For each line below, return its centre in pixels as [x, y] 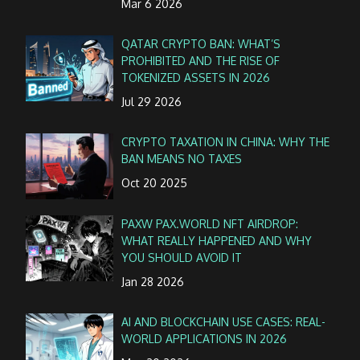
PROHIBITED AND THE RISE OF [201, 60]
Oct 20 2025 [155, 183]
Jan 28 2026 [153, 281]
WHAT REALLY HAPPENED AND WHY [217, 240]
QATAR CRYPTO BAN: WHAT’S [201, 43]
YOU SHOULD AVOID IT [182, 257]
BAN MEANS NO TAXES [182, 159]
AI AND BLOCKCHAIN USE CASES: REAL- [224, 321]
